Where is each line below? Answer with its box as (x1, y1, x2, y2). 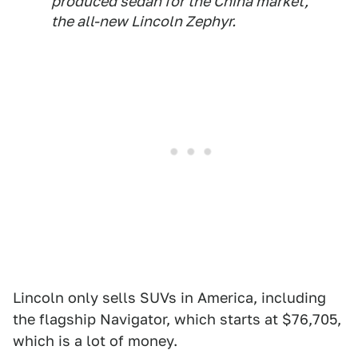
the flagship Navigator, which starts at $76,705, (13, 310, 341, 328)
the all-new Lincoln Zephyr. (51, 12, 236, 30)
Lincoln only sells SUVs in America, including (13, 288, 326, 306)
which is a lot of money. (13, 332, 177, 349)
